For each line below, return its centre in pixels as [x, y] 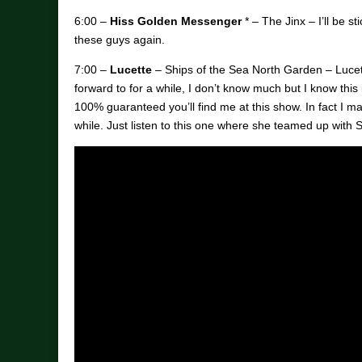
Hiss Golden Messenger [176, 21]
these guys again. [120, 40]
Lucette [131, 70]
